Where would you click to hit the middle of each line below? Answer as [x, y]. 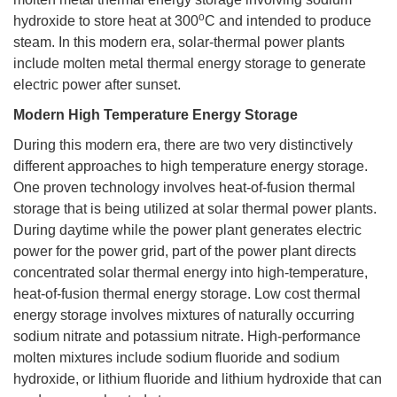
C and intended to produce [288, 20]
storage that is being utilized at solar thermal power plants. [195, 208]
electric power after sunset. [97, 84]
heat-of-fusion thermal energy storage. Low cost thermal [187, 293]
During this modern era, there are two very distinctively [183, 144]
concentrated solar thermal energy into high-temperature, [191, 272]
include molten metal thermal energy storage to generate [190, 63]
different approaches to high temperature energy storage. [191, 166]
